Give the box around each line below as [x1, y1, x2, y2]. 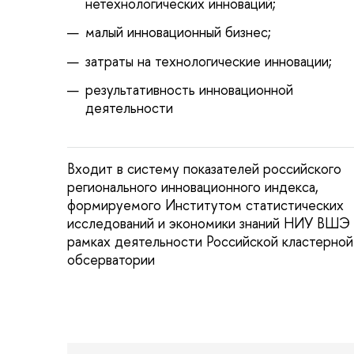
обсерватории [67, 249, 155, 269]
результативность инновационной [85, 80, 293, 100]
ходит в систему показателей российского [67, 158, 341, 179]
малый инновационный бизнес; [85, 22, 271, 43]
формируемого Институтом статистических [67, 194, 344, 215]
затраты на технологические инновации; [85, 51, 332, 71]
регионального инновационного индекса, [67, 176, 318, 197]
